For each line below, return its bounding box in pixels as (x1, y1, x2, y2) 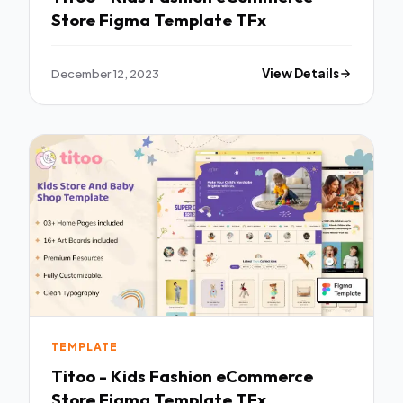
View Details (262, 66, 340, 82)
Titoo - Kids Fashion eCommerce (51, 364, 313, 387)
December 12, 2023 (51, 66, 159, 82)
